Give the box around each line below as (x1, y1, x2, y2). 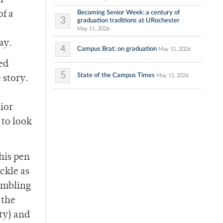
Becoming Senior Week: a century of (77, 9, 180, 16)
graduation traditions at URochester (77, 17, 180, 24)
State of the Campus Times (77, 72, 155, 79)
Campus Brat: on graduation (77, 45, 157, 53)
